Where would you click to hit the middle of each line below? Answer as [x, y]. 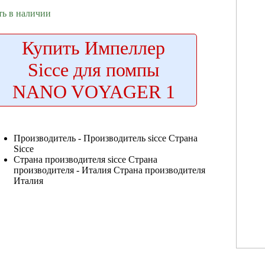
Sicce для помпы [93, 70]
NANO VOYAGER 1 [93, 91]
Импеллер [122, 48]
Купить [51, 48]
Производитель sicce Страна [140, 138]
